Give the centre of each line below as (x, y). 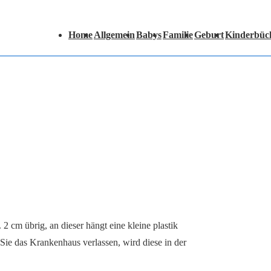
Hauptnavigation (74, 24)
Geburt (209, 35)
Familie (178, 35)
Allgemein (114, 35)
